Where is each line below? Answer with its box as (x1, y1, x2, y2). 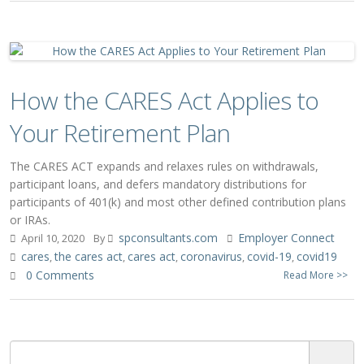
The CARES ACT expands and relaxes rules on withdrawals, (10, 158, 318, 174)
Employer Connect (238, 230, 335, 245)
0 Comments (26, 267, 94, 283)
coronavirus (180, 249, 242, 264)
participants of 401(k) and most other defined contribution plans (10, 194, 346, 210)
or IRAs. (10, 212, 50, 227)
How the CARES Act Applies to (10, 84, 318, 117)
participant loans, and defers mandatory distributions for (10, 176, 306, 192)
